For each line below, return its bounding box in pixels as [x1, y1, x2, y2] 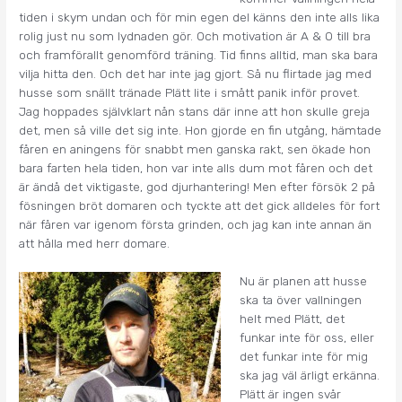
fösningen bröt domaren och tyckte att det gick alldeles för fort [19, 197, 380, 213]
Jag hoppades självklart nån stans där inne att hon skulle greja [19, 103, 371, 118]
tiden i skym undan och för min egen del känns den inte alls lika [19, 9, 380, 24]
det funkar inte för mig [239, 349, 368, 364]
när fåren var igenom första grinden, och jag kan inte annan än [19, 216, 372, 232]
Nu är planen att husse [239, 274, 367, 289]
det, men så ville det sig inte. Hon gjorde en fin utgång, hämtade [19, 122, 382, 137]
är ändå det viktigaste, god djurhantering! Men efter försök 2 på [19, 179, 376, 194]
